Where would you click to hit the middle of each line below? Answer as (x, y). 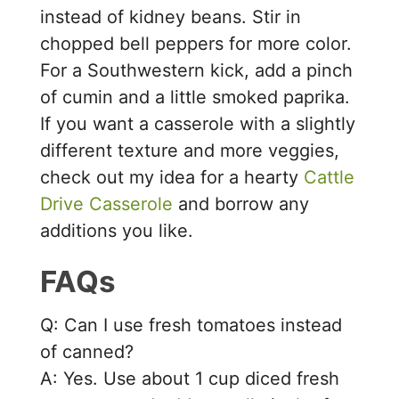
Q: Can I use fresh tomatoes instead (191, 326)
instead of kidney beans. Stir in (171, 16)
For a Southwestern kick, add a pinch (197, 70)
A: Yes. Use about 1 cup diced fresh (190, 379)
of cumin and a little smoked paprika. (195, 97)
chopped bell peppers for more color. (196, 43)
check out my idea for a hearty (172, 177)
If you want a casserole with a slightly (198, 123)
